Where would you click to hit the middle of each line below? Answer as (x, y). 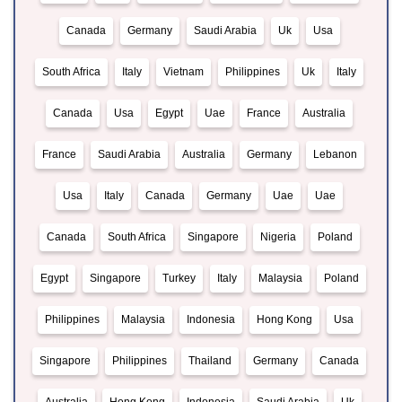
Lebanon (335, 155)
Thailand (210, 361)
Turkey (179, 279)
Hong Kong (284, 320)
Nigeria (278, 237)
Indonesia (211, 320)
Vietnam (184, 72)
